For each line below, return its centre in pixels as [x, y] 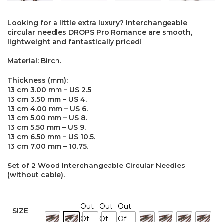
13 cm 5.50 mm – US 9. [47, 127]
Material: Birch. [34, 61]
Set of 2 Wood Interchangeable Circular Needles [96, 165]
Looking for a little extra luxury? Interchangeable [97, 23]
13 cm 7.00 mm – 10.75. [48, 146]
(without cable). [36, 175]
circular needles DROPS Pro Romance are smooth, [100, 32]
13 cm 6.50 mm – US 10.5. [51, 137]
